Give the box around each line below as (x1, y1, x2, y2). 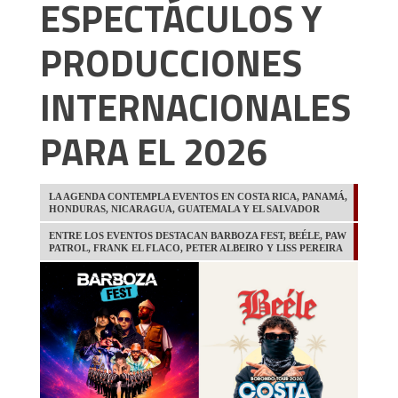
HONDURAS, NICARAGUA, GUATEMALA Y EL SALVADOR (49, 203, 320, 215)
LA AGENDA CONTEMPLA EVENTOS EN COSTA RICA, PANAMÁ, (49, 191, 347, 203)
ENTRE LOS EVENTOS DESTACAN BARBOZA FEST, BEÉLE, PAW (49, 230, 346, 242)
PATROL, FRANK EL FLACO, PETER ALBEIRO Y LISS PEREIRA (49, 243, 343, 254)
